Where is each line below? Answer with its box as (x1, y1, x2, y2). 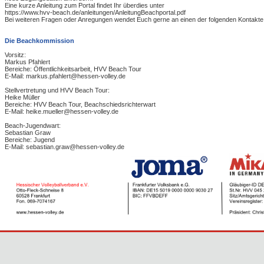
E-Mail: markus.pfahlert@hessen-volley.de (5, 72, 126, 80)
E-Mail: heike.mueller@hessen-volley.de (5, 108, 118, 115)
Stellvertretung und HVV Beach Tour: (5, 87, 110, 94)
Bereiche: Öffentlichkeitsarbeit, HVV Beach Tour (5, 65, 141, 72)
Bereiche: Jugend (5, 136, 55, 143)
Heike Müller (5, 94, 40, 101)
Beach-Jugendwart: (5, 122, 61, 129)
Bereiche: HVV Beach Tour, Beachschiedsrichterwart (5, 101, 156, 108)
